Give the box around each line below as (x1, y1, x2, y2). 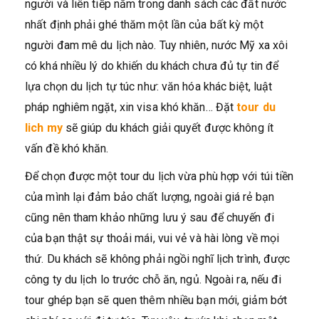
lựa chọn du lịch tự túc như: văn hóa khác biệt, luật (25, 80, 273, 93)
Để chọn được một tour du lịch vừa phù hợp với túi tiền (25, 169, 294, 183)
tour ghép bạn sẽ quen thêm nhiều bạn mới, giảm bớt (25, 293, 287, 307)
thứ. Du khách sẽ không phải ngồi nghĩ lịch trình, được (25, 252, 291, 266)
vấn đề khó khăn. (25, 142, 109, 155)
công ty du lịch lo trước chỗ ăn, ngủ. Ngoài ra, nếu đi (25, 273, 282, 286)
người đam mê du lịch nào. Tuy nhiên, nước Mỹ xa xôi (25, 38, 288, 52)
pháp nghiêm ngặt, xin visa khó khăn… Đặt (25, 100, 237, 114)
